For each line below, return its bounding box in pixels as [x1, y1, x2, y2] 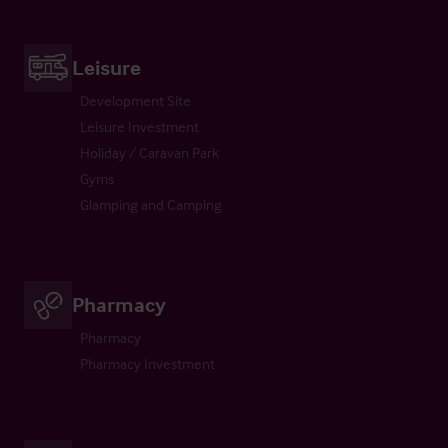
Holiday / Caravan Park [80, 142, 219, 162]
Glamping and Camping [80, 194, 222, 214]
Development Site [80, 90, 191, 110]
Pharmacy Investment [80, 353, 215, 373]
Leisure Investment [80, 116, 199, 136]
